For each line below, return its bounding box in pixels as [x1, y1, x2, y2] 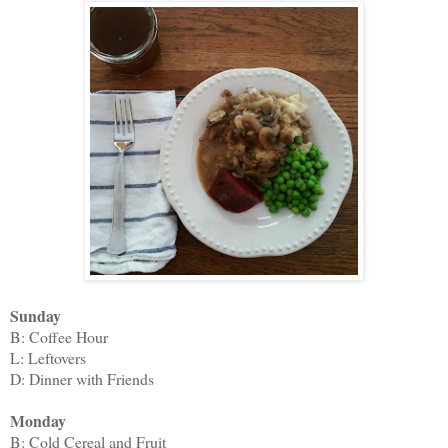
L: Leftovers [10, 346, 86, 368]
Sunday [10, 303, 61, 327]
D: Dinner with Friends [10, 367, 154, 389]
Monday [10, 408, 66, 432]
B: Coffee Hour [10, 325, 108, 347]
